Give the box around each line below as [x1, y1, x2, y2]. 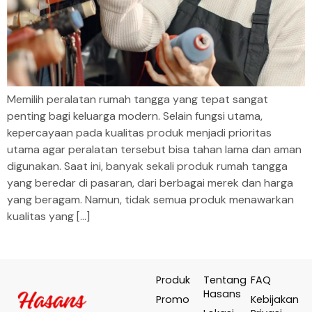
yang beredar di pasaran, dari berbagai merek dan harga [7, 175, 293, 190]
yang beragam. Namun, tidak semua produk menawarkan [7, 192, 294, 207]
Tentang [203, 273, 247, 288]
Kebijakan [251, 292, 299, 307]
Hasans [203, 287, 241, 302]
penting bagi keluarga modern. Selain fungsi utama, [7, 109, 263, 123]
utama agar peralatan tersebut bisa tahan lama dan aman [7, 142, 302, 157]
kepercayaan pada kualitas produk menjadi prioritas [7, 125, 272, 140]
